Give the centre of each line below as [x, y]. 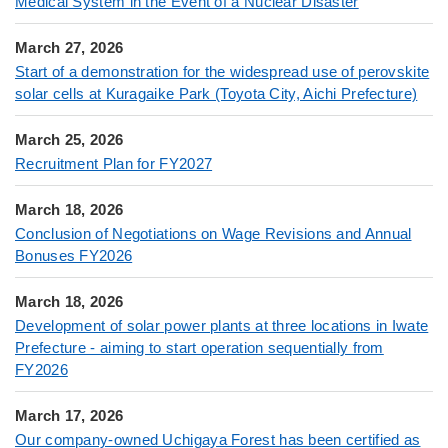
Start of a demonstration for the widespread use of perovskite [222, 72]
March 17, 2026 [69, 416]
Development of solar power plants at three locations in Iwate [222, 326]
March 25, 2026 [69, 140]
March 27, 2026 [69, 48]
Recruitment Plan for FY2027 [114, 164]
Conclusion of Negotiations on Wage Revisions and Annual [213, 234]
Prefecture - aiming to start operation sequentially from [199, 348]
